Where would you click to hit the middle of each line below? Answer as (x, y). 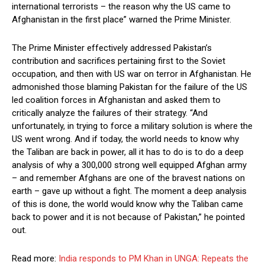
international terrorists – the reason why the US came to (121, 7)
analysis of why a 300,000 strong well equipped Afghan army (129, 165)
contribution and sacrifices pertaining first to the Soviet (119, 61)
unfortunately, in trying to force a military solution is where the (132, 126)
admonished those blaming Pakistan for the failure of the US (130, 87)
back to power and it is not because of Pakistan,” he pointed (128, 217)
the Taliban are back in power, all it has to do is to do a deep (128, 152)
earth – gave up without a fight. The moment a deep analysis (129, 191)
